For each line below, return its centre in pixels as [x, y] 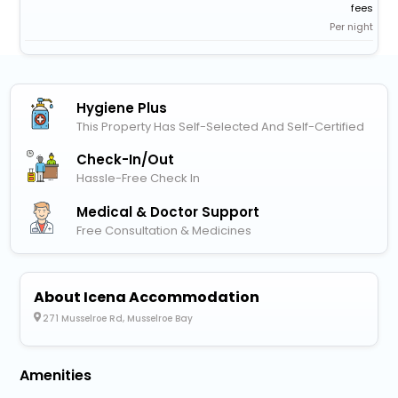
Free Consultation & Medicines [164, 230]
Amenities [56, 375]
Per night [352, 27]
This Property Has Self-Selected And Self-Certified [221, 127]
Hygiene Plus [122, 108]
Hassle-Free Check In [139, 179]
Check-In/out [126, 160]
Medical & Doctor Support [168, 211]
